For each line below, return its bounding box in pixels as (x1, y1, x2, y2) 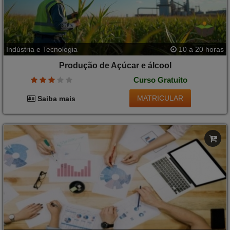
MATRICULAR (137, 94, 184, 103)
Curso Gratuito (133, 75, 187, 84)
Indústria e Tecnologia (6, 45, 78, 54)
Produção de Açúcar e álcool (59, 61, 171, 70)
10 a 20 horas (177, 45, 224, 54)
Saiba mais (35, 94, 76, 103)
